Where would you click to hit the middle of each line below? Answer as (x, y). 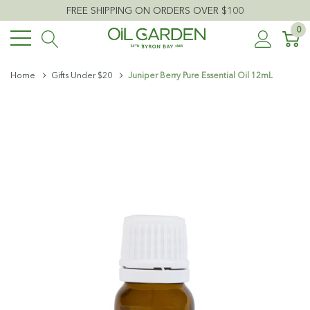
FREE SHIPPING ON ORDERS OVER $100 (155, 10)
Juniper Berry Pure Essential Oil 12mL (200, 75)
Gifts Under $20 (82, 75)
